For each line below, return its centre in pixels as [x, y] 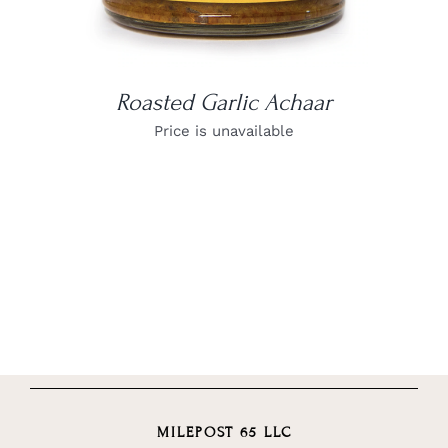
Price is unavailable [224, 131]
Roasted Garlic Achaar [224, 103]
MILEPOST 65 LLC [224, 433]
